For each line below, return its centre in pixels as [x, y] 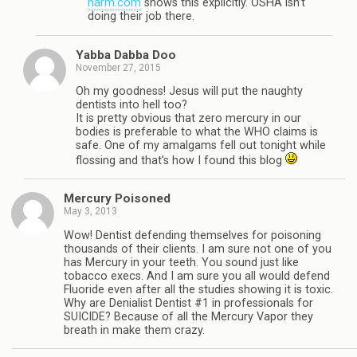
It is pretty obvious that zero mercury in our [188, 119]
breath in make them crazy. [134, 330]
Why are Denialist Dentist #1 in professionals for [188, 303]
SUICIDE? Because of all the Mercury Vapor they [188, 316]
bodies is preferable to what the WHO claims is [197, 132]
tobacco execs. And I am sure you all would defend [197, 276]
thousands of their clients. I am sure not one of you [198, 249]
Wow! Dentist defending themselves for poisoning [192, 235]
